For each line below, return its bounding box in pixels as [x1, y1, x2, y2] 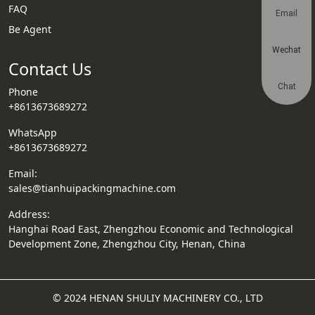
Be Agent [8, 22, 51, 36]
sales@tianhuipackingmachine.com [8, 181, 176, 195]
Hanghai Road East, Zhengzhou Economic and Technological [8, 222, 293, 236]
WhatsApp [8, 126, 57, 139]
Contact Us [8, 58, 91, 80]
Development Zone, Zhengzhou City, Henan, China [8, 237, 245, 250]
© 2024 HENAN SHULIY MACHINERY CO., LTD [52, 291, 263, 304]
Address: [8, 207, 50, 221]
